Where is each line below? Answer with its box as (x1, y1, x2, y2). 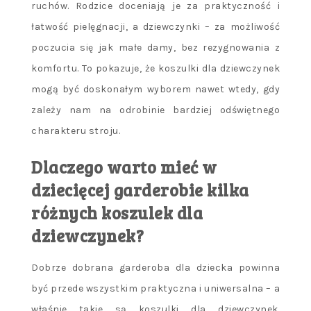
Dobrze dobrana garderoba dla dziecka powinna (31, 262, 280, 274)
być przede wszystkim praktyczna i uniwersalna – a (31, 283, 280, 295)
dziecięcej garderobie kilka (31, 178, 249, 202)
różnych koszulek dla (31, 201, 203, 225)
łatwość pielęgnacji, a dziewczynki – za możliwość (31, 21, 280, 33)
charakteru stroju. (31, 125, 120, 137)
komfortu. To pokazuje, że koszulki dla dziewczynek (31, 62, 280, 75)
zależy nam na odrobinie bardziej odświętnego (31, 104, 280, 117)
